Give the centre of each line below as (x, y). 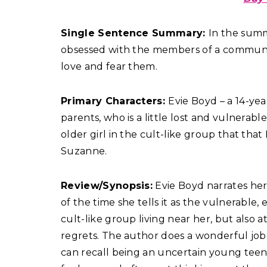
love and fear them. (109, 67)
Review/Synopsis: (107, 186)
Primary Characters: (115, 101)
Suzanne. (84, 151)
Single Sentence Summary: (135, 33)
